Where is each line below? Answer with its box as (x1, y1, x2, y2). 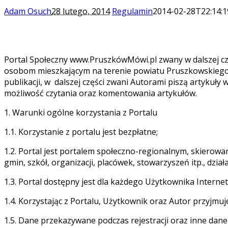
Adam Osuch (4, 5, 51, 17)
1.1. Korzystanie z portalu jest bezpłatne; (4, 126, 158, 137)
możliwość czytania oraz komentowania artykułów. (4, 87, 197, 99)
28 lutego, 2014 (51, 5, 110, 17)
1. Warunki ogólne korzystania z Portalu (4, 106, 157, 118)
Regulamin (112, 5, 153, 17)
